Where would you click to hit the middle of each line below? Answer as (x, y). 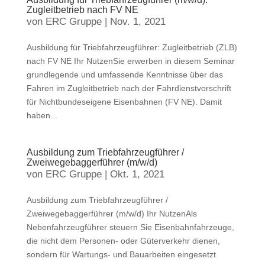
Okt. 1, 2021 (137, 174)
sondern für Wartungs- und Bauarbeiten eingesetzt (121, 254)
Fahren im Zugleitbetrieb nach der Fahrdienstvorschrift (129, 88)
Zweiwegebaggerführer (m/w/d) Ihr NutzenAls (112, 214)
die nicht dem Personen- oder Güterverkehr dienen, (123, 241)
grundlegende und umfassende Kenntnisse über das (125, 75)
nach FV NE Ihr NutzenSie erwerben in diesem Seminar (130, 61)
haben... (42, 115)
